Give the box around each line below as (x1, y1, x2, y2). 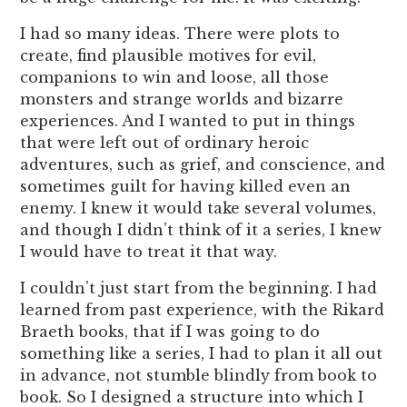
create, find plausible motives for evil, (20, 45, 317, 65)
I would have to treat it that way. (20, 242, 278, 261)
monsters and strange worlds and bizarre (20, 89, 344, 108)
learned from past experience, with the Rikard (20, 300, 385, 319)
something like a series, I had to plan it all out (20, 343, 383, 362)
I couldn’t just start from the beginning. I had (20, 278, 378, 297)
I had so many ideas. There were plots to (20, 24, 341, 43)
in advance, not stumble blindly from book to (20, 365, 378, 384)
